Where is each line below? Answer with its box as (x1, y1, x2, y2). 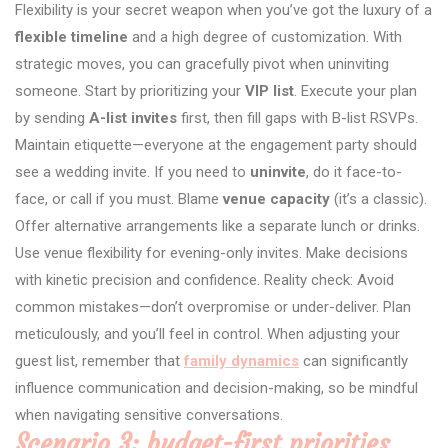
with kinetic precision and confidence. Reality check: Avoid (15, 271, 394, 290)
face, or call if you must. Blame (15, 190, 223, 209)
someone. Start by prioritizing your (15, 82, 245, 101)
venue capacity (223, 190, 330, 209)
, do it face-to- (306, 163, 402, 182)
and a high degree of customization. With (128, 28, 402, 47)
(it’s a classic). (330, 190, 427, 209)
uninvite (250, 163, 306, 182)
